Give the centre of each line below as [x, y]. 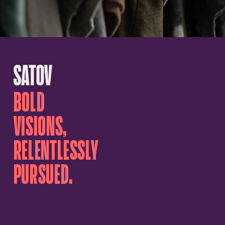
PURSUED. [43, 175]
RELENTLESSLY [56, 150]
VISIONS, [40, 126]
